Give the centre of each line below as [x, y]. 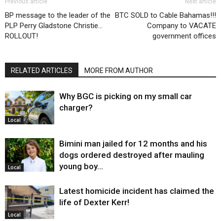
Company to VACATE [182, 25]
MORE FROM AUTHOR [119, 70]
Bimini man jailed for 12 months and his [133, 143]
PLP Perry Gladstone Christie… [54, 25]
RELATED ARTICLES [42, 70]
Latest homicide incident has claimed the [137, 191]
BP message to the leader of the [58, 15]
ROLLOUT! [21, 36]
